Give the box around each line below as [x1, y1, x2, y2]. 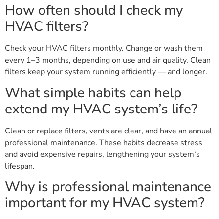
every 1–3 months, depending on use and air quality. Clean [5, 55, 211, 66]
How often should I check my [5, 1, 183, 20]
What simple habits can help [5, 83, 181, 102]
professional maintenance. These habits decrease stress [5, 137, 202, 148]
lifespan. [5, 160, 35, 172]
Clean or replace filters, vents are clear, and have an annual [5, 125, 212, 136]
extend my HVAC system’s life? [5, 99, 197, 118]
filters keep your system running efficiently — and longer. [5, 66, 207, 78]
